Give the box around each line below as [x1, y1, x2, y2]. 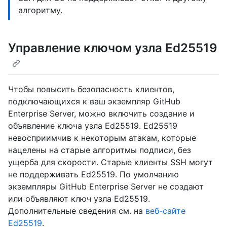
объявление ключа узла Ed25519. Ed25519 [8, 121, 177, 131]
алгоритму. [18, 5, 62, 16]
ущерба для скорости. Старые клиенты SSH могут [8, 157, 213, 168]
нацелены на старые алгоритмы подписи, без [8, 145, 191, 156]
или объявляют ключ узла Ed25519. [8, 194, 150, 204]
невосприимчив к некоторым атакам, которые [8, 133, 196, 143]
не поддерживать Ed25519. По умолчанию [8, 169, 179, 180]
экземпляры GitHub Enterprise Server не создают [8, 181, 204, 192]
